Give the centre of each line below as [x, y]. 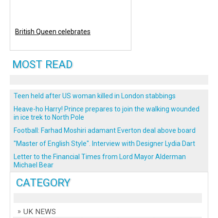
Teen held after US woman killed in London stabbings [95, 96]
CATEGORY [43, 182]
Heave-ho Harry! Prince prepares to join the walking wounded [107, 109]
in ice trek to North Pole [49, 117]
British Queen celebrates [53, 31]
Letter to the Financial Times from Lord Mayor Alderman [100, 156]
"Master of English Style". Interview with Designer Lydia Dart [104, 143]
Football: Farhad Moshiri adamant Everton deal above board [105, 130]
